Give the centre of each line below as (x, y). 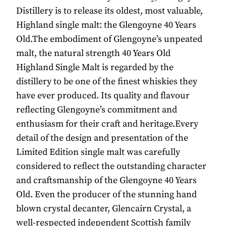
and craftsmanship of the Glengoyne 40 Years (106, 181)
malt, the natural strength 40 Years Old (93, 53)
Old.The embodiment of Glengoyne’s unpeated (109, 39)
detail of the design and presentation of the (102, 138)
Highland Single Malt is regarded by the (95, 68)
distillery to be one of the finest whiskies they (107, 82)
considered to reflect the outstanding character (111, 166)
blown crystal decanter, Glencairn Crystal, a (104, 209)
